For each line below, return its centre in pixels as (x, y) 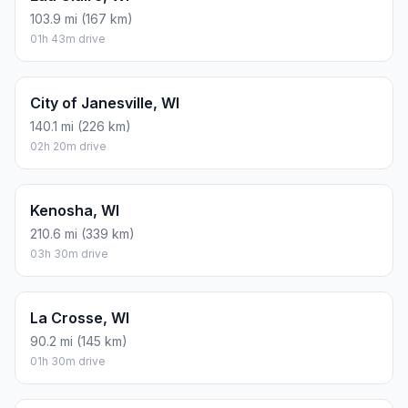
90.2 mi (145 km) (79, 342)
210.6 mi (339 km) (82, 234)
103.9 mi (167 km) (82, 19)
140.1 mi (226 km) (81, 127)
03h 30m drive (69, 254)
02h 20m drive (68, 147)
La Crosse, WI (80, 318)
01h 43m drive (68, 39)
